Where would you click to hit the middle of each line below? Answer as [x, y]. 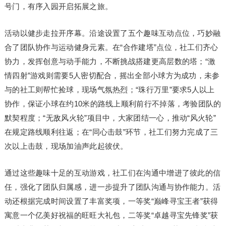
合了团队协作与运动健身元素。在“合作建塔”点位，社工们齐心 [111, 47]
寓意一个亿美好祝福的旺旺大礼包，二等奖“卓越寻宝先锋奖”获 [111, 215]
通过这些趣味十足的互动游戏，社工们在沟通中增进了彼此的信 [112, 173]
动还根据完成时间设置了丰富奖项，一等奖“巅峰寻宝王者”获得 [111, 201]
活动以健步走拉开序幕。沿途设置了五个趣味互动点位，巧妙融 [112, 33]
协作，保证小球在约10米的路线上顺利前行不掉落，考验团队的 [113, 104]
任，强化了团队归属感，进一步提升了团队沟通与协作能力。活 [112, 187]
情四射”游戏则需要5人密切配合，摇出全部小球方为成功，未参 [112, 75]
